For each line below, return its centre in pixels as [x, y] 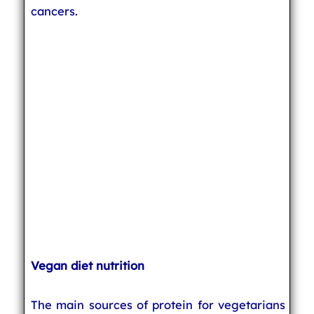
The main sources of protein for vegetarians [158, 305]
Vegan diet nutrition [87, 265]
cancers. [54, 11]
